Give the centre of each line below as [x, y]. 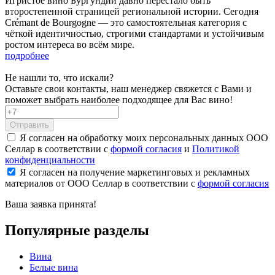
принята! [78, 204]
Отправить [29, 125]
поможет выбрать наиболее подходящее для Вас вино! [119, 100]
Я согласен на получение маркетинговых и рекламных [135, 172]
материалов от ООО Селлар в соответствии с [101, 184]
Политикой [216, 149]
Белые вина [54, 268]
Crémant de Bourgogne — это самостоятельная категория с [126, 23]
